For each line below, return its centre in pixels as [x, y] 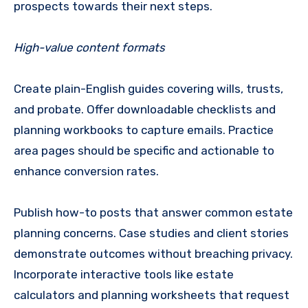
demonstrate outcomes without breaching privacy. [153, 254]
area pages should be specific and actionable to [144, 151]
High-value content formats [89, 48]
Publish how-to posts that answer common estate [153, 213]
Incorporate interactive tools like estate [124, 275]
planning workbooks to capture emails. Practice [144, 130]
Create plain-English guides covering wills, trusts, [148, 89]
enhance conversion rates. [86, 172]
